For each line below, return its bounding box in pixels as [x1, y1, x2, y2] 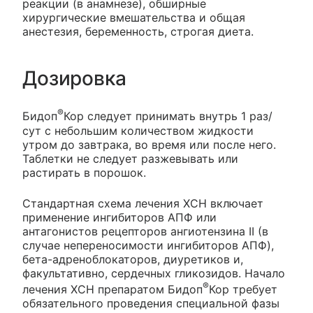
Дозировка [22, 66, 126, 91]
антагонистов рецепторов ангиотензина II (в [22, 224, 268, 238]
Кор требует [209, 282, 277, 296]
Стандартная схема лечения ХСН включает [22, 196, 263, 210]
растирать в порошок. [22, 165, 146, 180]
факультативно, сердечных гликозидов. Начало [22, 265, 285, 280]
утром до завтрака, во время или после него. [22, 137, 276, 152]
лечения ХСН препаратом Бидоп [22, 282, 203, 296]
